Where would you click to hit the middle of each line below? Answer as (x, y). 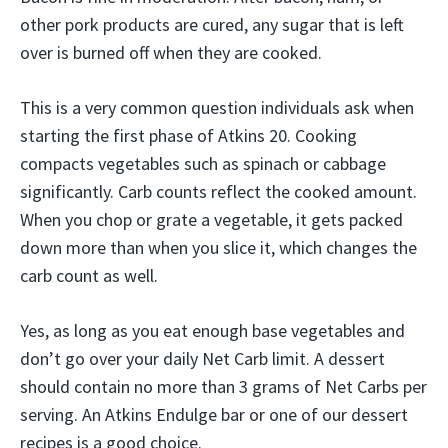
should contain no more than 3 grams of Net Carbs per (223, 387)
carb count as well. (89, 276)
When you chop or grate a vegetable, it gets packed (211, 220)
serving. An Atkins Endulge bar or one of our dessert (214, 415)
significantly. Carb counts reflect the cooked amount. (218, 192)
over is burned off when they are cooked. (171, 53)
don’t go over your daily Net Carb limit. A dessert (202, 359)
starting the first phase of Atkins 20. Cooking (188, 136)
